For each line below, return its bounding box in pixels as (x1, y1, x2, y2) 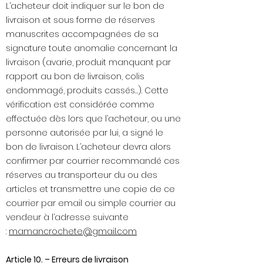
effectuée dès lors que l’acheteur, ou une (6, 113, 181, 125)
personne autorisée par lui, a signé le (6, 127, 163, 139)
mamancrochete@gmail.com (9, 225, 137, 238)
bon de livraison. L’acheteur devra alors (6, 141, 171, 153)
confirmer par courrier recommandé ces (6, 155, 180, 167)
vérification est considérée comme (6, 99, 154, 111)
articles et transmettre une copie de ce (6, 183, 175, 195)
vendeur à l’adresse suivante (6, 211, 129, 224)
